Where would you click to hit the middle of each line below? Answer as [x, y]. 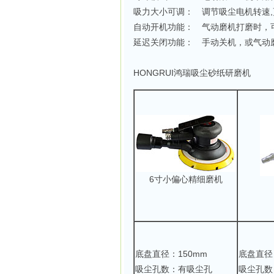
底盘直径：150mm [171, 254]
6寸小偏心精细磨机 [186, 179]
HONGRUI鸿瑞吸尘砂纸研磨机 [192, 73]
